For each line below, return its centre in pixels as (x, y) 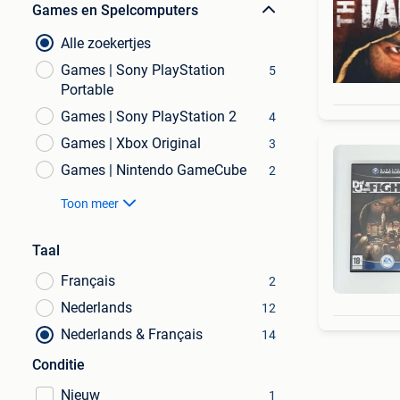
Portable (87, 90)
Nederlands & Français (132, 334)
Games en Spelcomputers (115, 10)
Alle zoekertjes (106, 43)
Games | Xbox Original (131, 143)
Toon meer (90, 204)
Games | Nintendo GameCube (154, 170)
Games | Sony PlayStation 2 (149, 117)
